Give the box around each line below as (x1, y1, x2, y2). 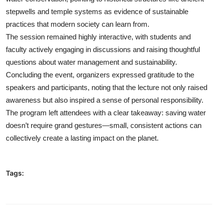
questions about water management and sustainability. (6, 58, 177, 67)
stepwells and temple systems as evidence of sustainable (6, 7, 188, 16)
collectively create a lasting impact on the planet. (6, 134, 159, 143)
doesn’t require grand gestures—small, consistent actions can (6, 121, 201, 130)
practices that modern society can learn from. (6, 20, 149, 29)
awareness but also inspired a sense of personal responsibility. (6, 96, 203, 105)
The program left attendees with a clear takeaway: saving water (6, 109, 206, 117)
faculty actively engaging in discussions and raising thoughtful (6, 45, 200, 54)
